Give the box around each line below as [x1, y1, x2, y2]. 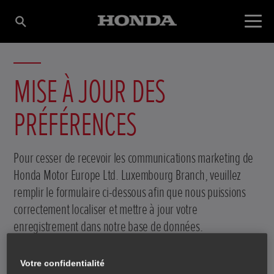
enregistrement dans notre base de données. [13, 217, 203, 235]
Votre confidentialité [20, 258, 105, 268]
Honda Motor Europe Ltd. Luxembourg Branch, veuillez [13, 166, 242, 184]
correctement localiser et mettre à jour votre [13, 200, 198, 218]
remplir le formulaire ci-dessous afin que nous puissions [13, 183, 246, 201]
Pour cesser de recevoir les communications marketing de [13, 149, 254, 167]
